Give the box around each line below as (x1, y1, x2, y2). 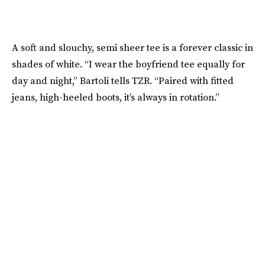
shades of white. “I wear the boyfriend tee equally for (12, 57, 245, 70)
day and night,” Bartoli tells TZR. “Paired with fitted (12, 73, 234, 87)
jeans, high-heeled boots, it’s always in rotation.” (12, 90, 219, 104)
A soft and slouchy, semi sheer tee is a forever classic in (12, 40, 253, 54)
